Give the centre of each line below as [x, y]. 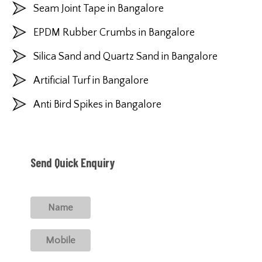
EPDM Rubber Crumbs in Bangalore [114, 32]
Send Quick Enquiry [72, 162]
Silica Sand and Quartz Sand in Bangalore [125, 56]
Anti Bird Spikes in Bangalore [97, 104]
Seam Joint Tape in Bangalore [98, 8]
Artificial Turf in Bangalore [91, 80]
